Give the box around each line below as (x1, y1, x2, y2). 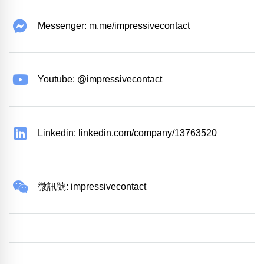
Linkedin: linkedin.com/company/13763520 (38, 128, 217, 138)
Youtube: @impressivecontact (38, 74, 162, 85)
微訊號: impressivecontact (38, 181, 146, 192)
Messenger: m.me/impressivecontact (38, 21, 190, 31)
